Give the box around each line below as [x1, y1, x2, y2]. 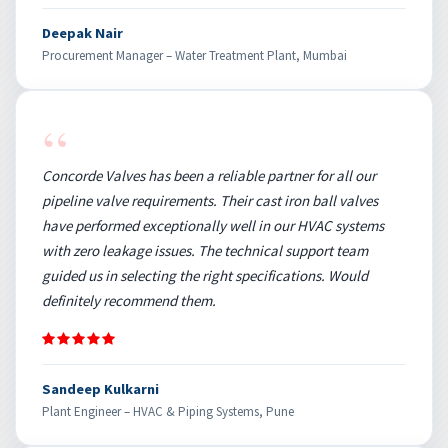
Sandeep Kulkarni [42, 379, 159, 398]
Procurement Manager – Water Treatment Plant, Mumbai [42, 46, 347, 64]
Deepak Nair [42, 23, 123, 42]
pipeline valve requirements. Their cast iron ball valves [42, 190, 378, 210]
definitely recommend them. [42, 290, 216, 310]
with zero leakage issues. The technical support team [42, 240, 368, 260]
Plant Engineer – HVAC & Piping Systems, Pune [42, 402, 294, 420]
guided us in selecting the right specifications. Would [42, 265, 368, 285]
